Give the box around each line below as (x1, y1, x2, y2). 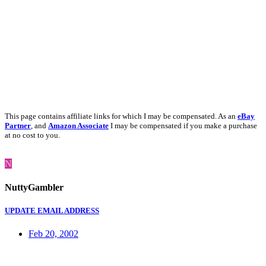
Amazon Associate (48, 121, 109, 131)
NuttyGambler (5, 182, 64, 192)
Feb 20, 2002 (28, 229, 78, 239)
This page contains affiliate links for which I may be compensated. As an (5, 112, 237, 121)
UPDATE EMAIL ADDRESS (5, 205, 99, 215)
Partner (5, 121, 31, 131)
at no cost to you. (5, 131, 60, 140)
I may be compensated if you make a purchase (109, 121, 257, 131)
